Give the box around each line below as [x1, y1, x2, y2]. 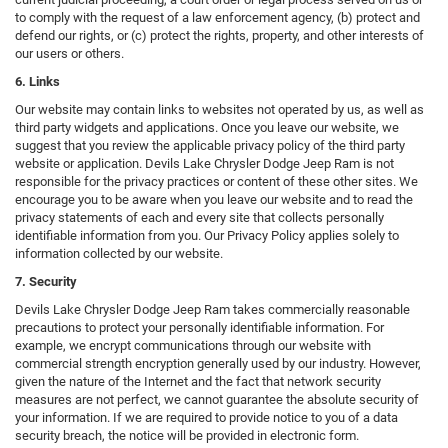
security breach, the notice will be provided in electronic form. [15, 428, 359, 444]
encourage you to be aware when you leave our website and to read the [15, 192, 413, 208]
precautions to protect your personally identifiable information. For [15, 320, 384, 336]
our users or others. [15, 46, 124, 62]
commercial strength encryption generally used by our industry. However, [15, 356, 421, 372]
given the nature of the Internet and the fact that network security [15, 374, 381, 390]
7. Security [15, 274, 77, 290]
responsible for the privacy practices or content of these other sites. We [15, 174, 418, 190]
